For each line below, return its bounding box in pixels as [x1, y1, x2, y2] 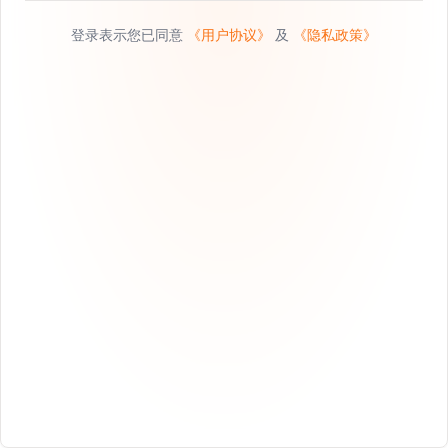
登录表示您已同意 [71, 25, 187, 44]
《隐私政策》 [293, 25, 377, 44]
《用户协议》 [187, 25, 271, 44]
